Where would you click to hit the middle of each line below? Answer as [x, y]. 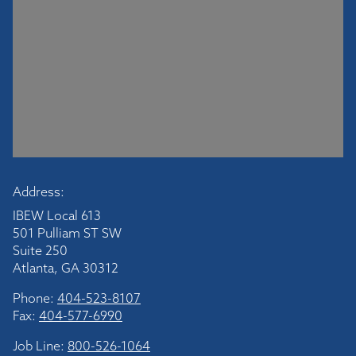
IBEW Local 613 [57, 215]
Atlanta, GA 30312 [66, 268]
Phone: [35, 298]
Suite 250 [40, 250]
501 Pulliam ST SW [67, 233]
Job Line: [40, 346]
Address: [39, 192]
